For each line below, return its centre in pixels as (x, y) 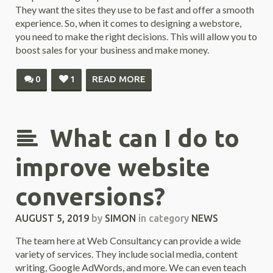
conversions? (90, 197)
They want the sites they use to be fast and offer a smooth (135, 9)
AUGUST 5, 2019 (52, 218)
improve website (113, 167)
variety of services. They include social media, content (126, 254)
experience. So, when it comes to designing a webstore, (128, 23)
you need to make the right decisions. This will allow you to (136, 36)
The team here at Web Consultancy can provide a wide (128, 240)
